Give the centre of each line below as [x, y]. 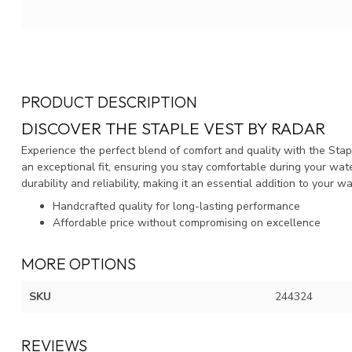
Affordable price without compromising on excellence [187, 223]
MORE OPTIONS [79, 264]
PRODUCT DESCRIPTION [109, 101]
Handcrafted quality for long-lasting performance [176, 207]
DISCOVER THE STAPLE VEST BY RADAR [173, 128]
